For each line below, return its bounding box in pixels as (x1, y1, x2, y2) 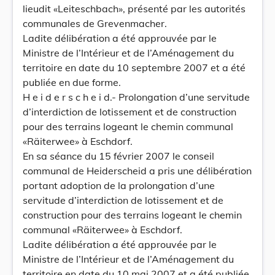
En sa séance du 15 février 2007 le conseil (23, 150, 214, 162)
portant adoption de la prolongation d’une (23, 179, 215, 192)
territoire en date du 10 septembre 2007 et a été (23, 61, 246, 74)
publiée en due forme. (23, 76, 121, 88)
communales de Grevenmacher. (23, 17, 167, 29)
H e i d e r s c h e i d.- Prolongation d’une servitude (23, 91, 250, 103)
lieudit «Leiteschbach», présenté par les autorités (23, 2, 246, 15)
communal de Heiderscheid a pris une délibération (23, 165, 252, 177)
